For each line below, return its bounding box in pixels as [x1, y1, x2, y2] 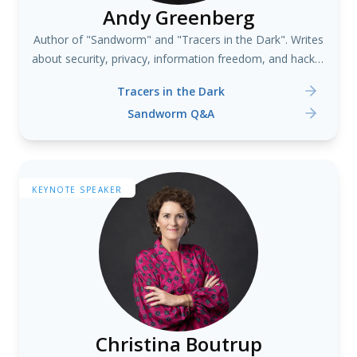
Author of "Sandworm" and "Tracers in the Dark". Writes [33, 32, 324, 47]
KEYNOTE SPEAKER [32, 184, 123, 195]
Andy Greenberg [103, 4, 254, 30]
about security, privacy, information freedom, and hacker [32, 51, 325, 66]
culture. [159, 70, 198, 85]
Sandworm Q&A [127, 105, 214, 121]
